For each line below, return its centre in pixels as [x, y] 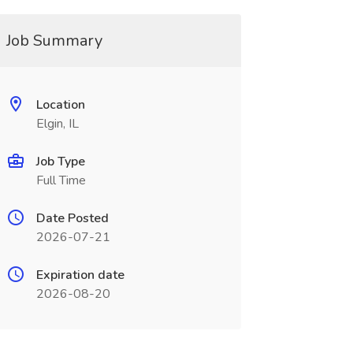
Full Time [61, 180]
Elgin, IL [57, 124]
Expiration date [80, 275]
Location [60, 105]
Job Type [60, 162]
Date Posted [72, 218]
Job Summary [54, 41]
